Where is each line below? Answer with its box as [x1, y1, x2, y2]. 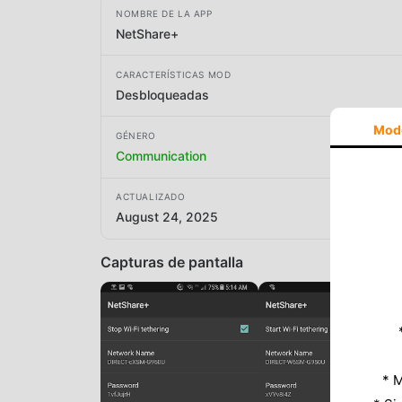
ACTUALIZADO [116, 191, 186, 203]
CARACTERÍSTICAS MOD [116, 68, 232, 80]
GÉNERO [116, 129, 156, 141]
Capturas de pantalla [100, 252, 243, 271]
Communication [116, 147, 206, 163]
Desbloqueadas [116, 86, 209, 102]
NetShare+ [116, 25, 179, 41]
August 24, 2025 [116, 209, 218, 225]
